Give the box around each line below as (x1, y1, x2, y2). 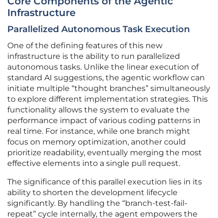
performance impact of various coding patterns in (7, 116, 200, 126)
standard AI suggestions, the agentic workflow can (7, 73, 205, 83)
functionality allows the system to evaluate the (7, 105, 190, 115)
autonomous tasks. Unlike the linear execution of (7, 62, 199, 72)
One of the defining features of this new (7, 41, 163, 51)
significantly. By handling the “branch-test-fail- (7, 199, 187, 208)
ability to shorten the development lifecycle (7, 188, 178, 198)
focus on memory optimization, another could (7, 137, 186, 147)
